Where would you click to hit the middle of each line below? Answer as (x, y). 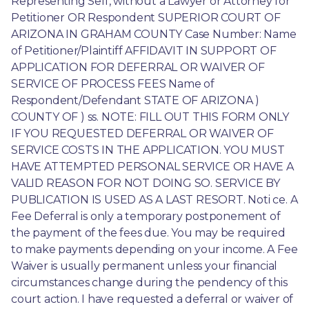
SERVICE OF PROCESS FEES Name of (113, 83)
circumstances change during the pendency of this (149, 282)
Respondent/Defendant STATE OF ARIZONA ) (136, 100)
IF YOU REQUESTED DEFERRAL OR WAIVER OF (142, 133)
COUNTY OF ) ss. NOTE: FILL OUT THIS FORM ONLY (150, 117)
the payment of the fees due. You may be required (148, 232)
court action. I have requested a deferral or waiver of (152, 299)
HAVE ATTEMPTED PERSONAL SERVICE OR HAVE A (152, 166)
